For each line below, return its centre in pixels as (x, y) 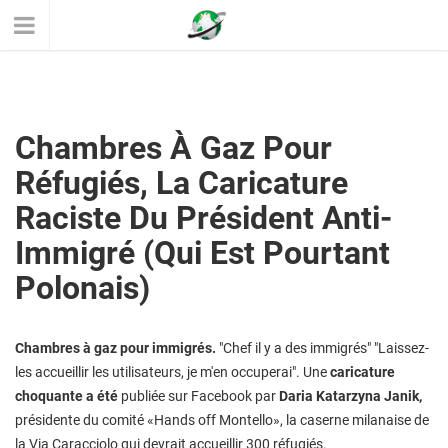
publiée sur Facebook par (198, 396)
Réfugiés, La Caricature (181, 183)
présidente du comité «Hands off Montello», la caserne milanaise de (222, 420)
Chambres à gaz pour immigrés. (117, 348)
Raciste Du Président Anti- (203, 218)
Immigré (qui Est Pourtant (202, 253)
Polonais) (82, 288)
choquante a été (66, 396)
